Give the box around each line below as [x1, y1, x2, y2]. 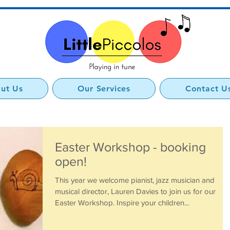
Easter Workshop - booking [55, 140, 206, 154]
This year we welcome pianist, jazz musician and [55, 176, 215, 184]
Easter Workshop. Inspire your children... [55, 198, 189, 207]
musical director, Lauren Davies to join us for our [55, 187, 216, 196]
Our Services [78, 84, 131, 93]
